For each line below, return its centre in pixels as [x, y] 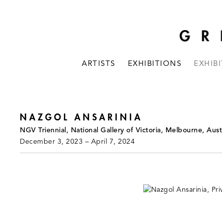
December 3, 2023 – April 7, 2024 [77, 142]
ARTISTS [99, 64]
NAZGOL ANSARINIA [81, 117]
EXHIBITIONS [155, 64]
